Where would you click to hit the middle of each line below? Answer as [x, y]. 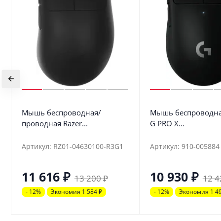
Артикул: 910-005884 [184, 147]
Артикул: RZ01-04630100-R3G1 [72, 147]
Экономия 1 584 [74, 191]
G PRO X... [167, 124]
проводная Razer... [55, 124]
